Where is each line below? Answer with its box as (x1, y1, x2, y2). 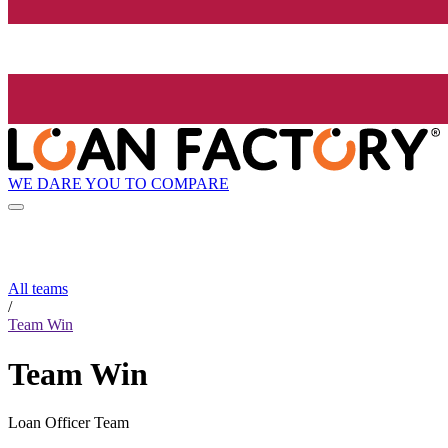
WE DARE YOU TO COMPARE (8, 174, 229, 192)
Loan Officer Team (8, 414, 129, 432)
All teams (8, 280, 68, 298)
